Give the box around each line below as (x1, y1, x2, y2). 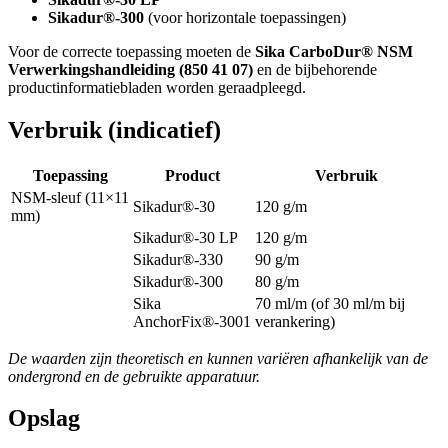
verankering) (255, 312, 335, 330)
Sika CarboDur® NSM (255, 42, 413, 60)
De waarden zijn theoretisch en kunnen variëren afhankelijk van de (8, 349, 428, 367)
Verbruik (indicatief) (8, 116, 221, 143)
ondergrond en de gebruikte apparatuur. (8, 367, 260, 385)
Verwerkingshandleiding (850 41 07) (8, 60, 253, 78)
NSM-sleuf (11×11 (11, 188, 129, 206)
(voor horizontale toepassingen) (144, 8, 346, 26)
